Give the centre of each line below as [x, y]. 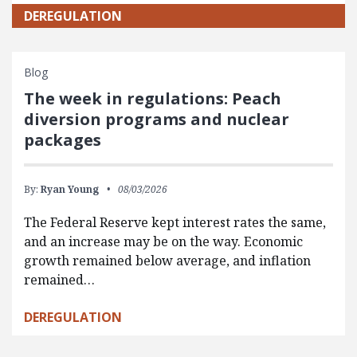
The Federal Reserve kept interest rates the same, [175, 222]
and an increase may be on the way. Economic [163, 241]
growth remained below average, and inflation [167, 260]
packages [63, 139]
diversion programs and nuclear [157, 119]
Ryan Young [70, 189]
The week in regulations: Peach [153, 98]
